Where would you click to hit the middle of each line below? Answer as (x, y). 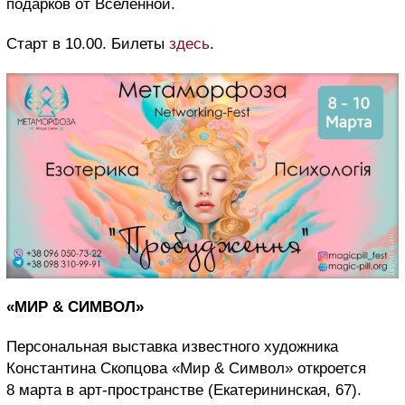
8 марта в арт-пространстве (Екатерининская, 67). (184, 391)
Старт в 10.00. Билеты (88, 44)
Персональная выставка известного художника (172, 347)
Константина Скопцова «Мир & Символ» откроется (186, 369)
